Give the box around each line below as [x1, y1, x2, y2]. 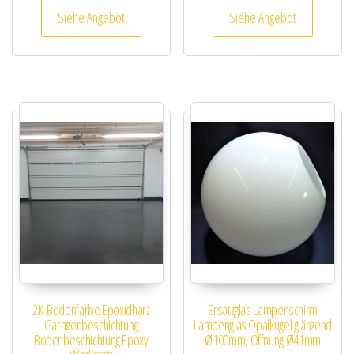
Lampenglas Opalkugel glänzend [194, 315, 332, 335]
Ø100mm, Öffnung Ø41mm [205, 330, 321, 350]
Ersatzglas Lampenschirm [208, 300, 318, 320]
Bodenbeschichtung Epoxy [33, 330, 149, 350]
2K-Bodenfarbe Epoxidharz [32, 300, 150, 320]
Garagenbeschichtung [43, 315, 138, 335]
